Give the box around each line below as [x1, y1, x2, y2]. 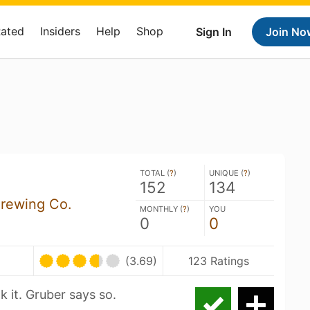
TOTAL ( [140, 168, 170, 178]
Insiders [40, 24, 80, 38]
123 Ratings [188, 253, 250, 268]
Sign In [196, 25, 232, 39]
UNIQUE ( [209, 168, 244, 178]
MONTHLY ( [140, 204, 183, 214]
